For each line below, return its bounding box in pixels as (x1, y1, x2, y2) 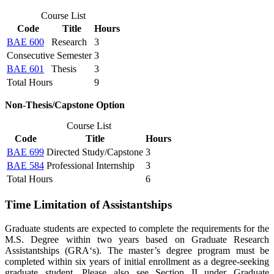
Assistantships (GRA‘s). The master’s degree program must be (5, 245, 269, 256)
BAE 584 (7, 160, 44, 171)
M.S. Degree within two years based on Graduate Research (5, 234, 269, 245)
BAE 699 (7, 147, 44, 158)
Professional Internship (46, 160, 135, 171)
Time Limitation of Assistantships (5, 198, 172, 212)
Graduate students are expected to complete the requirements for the (5, 223, 269, 234)
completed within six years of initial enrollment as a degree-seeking (5, 256, 269, 267)
